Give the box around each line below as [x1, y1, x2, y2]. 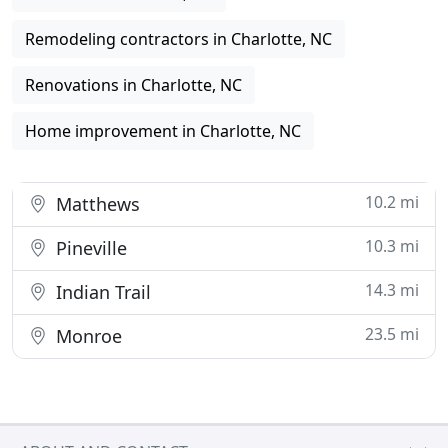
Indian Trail [51, 280, 151, 304]
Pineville [51, 236, 127, 260]
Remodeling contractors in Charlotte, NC [25, 28, 332, 50]
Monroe [51, 324, 122, 348]
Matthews [51, 192, 140, 216]
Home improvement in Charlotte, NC [25, 120, 301, 142]
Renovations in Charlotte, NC [25, 74, 242, 96]
